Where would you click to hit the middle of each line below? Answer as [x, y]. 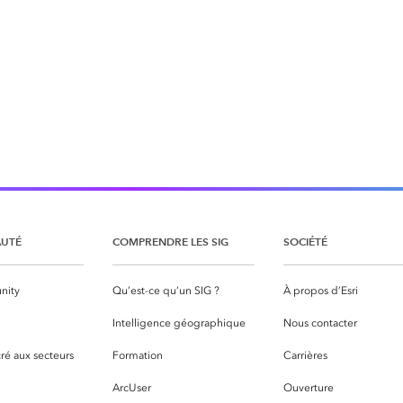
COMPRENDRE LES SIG [170, 242]
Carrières [305, 356]
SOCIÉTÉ [305, 242]
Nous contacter [320, 323]
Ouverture [309, 388]
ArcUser [132, 388]
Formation [138, 356]
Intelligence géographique [179, 323]
